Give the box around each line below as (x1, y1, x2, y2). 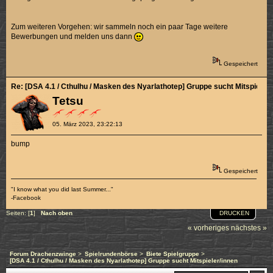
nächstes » (231, 224, 267, 233)
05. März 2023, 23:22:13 (52, 120, 122, 127)
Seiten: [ (6, 210, 30, 217)
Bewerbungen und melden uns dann (11, 32, 135, 41)
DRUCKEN (219, 210, 250, 217)
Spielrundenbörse (84, 250, 138, 258)
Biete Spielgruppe (146, 250, 199, 258)
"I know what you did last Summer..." (11, 185, 114, 193)
